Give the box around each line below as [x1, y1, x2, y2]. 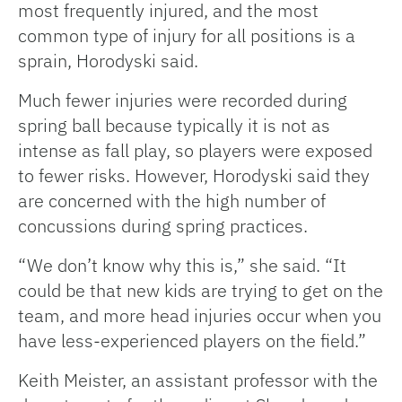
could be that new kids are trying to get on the [18, 278, 383, 303]
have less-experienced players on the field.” [18, 328, 366, 354]
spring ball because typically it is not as [18, 113, 330, 138]
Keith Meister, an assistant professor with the [18, 368, 378, 393]
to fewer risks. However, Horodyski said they [18, 163, 370, 188]
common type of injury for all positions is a [18, 23, 355, 48]
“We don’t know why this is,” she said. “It [18, 253, 346, 278]
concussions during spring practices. [18, 214, 308, 239]
